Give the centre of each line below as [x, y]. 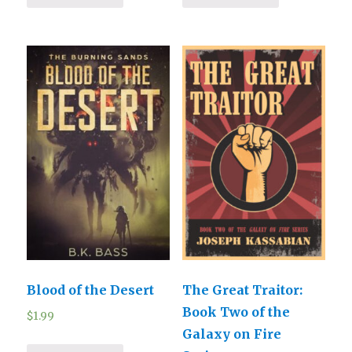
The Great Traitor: [242, 290]
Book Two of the [236, 312]
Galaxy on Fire [231, 334]
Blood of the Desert [91, 290]
